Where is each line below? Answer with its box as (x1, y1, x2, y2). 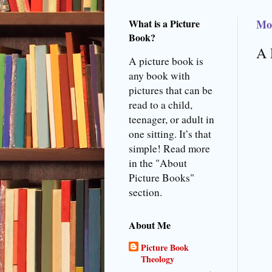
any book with (129, 69, 190, 83)
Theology (141, 253, 174, 266)
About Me (129, 218, 171, 233)
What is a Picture (129, 16, 200, 31)
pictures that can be (129, 83, 212, 98)
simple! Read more (129, 141, 210, 156)
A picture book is (129, 54, 203, 69)
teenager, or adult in (129, 112, 214, 127)
